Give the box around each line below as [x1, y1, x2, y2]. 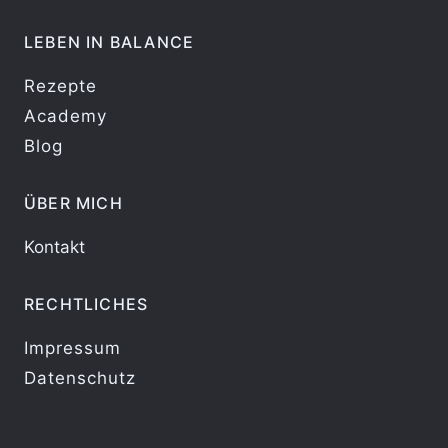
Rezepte [24, 75, 97, 96]
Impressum [24, 337, 121, 358]
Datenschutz [24, 367, 136, 388]
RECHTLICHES [24, 293, 149, 314]
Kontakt [24, 236, 85, 257]
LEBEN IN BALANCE [24, 31, 195, 52]
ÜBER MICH [24, 192, 123, 213]
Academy [24, 105, 107, 126]
